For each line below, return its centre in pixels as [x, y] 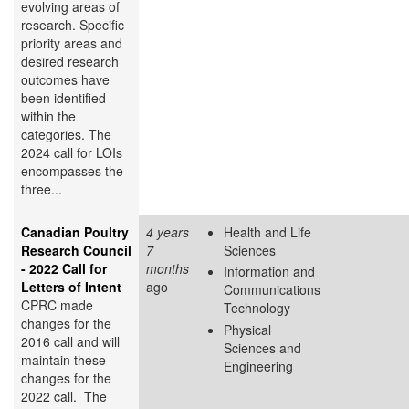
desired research [70, 61]
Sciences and [262, 347]
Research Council [76, 250]
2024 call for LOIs [72, 152]
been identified [63, 97]
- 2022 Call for [64, 268]
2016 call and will [70, 341]
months [168, 268]
